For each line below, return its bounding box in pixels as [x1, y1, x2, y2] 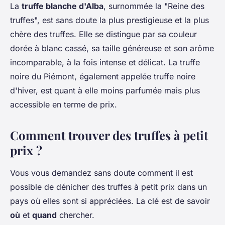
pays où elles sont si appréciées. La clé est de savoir [10, 196, 210, 206]
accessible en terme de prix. [10, 99, 117, 110]
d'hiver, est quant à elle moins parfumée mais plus [10, 85, 200, 96]
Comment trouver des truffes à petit [10, 127, 208, 144]
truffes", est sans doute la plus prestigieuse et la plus [10, 15, 209, 26]
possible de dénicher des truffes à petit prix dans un [10, 182, 207, 192]
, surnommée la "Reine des [103, 1, 204, 12]
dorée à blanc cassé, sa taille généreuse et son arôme [10, 43, 214, 54]
